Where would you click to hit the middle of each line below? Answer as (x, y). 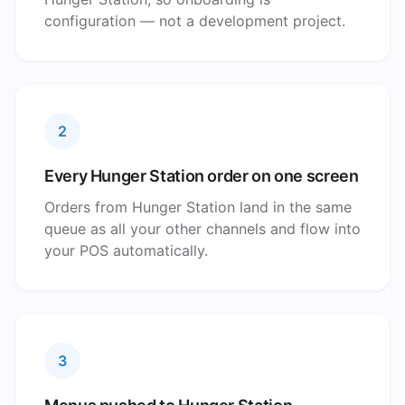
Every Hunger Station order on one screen (202, 176)
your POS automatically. (126, 250)
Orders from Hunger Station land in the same (198, 207)
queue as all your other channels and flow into (202, 229)
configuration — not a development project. (195, 21)
